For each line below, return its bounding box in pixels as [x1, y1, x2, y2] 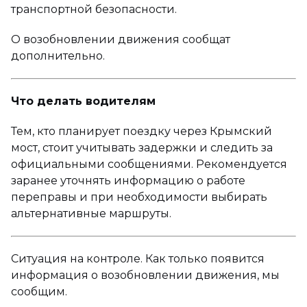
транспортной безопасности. [11, 2, 177, 16]
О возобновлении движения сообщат [11, 32, 230, 46]
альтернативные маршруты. [11, 206, 171, 220]
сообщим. [11, 284, 67, 298]
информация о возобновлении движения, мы [11, 268, 280, 282]
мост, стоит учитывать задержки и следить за [11, 140, 273, 154]
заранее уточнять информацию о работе [11, 173, 245, 187]
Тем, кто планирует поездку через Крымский [11, 124, 272, 138]
